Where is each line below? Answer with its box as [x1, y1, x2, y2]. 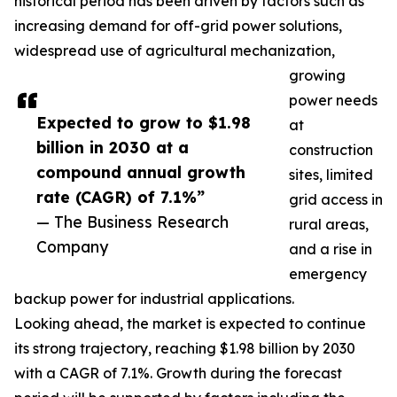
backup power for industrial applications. [14, 290, 294, 308]
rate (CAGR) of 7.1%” [36, 187, 205, 207]
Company [36, 237, 108, 257]
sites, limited [289, 166, 373, 184]
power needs [289, 91, 378, 110]
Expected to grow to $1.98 [36, 113, 251, 133]
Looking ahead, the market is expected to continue [14, 315, 366, 333]
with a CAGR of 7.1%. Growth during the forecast [14, 364, 342, 383]
